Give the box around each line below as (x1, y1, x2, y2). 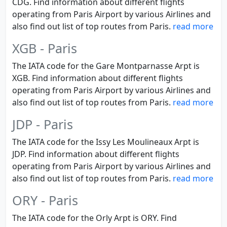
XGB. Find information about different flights (12, 72, 183, 84)
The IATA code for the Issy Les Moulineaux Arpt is (12, 136, 199, 147)
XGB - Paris (12, 40, 77, 57)
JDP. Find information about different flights (12, 148, 179, 160)
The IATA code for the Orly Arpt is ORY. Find (12, 212, 177, 223)
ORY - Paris (12, 192, 78, 209)
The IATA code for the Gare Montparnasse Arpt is (12, 60, 200, 71)
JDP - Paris (12, 116, 73, 133)
